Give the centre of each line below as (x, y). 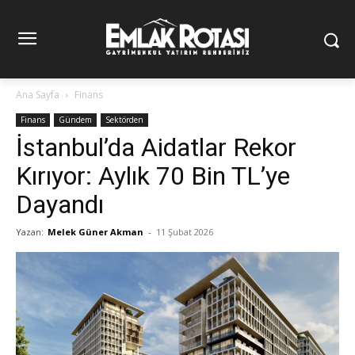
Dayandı (60, 205)
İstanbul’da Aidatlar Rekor (156, 148)
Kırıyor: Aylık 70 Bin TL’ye (153, 176)
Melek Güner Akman (95, 232)
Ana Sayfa (38, 95)
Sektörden (124, 120)
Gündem (75, 120)
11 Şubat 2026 (185, 232)
